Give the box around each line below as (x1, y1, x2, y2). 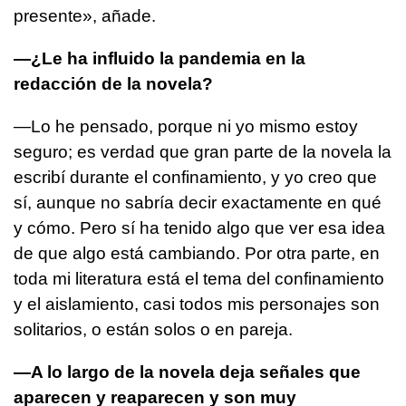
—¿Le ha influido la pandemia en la (14, 48, 305, 68)
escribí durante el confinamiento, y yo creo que (14, 167, 377, 187)
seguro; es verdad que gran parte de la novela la (14, 141, 391, 161)
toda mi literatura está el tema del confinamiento (14, 268, 384, 288)
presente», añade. (14, 5, 156, 25)
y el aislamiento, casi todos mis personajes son (14, 294, 380, 314)
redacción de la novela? (14, 73, 213, 93)
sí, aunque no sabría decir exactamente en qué (14, 192, 382, 212)
